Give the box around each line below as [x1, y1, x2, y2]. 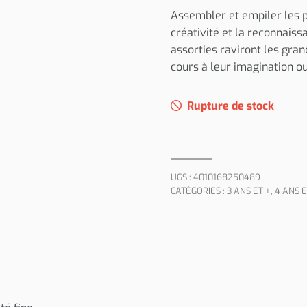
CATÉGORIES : [171, 185, 227, 197]
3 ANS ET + [227, 185, 271, 197]
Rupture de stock [187, 99, 274, 113]
